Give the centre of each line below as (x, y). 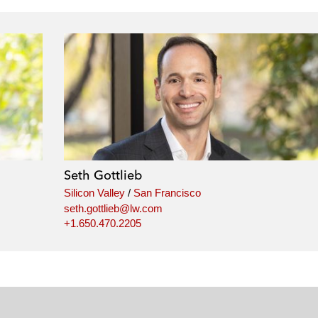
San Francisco (167, 193)
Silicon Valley (94, 193)
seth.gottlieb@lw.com (113, 208)
